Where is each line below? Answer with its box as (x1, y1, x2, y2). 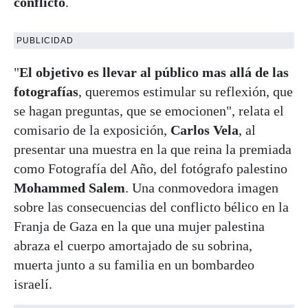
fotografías (14, 83, 78, 99)
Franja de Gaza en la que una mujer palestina (14, 218, 265, 234)
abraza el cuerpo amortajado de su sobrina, (14, 237, 252, 253)
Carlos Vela (170, 122, 239, 137)
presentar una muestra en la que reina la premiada (14, 141, 291, 157)
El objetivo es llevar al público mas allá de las (19, 64, 289, 80)
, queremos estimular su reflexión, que (78, 83, 293, 99)
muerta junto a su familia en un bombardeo (14, 256, 254, 272)
